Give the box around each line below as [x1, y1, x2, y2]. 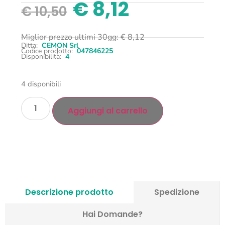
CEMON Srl [42, 41, 79, 51]
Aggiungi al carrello [68, 104, 148, 117]
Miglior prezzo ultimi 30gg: [21, 31, 121, 43]
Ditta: [21, 41, 38, 51]
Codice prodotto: [21, 46, 73, 56]
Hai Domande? [82, 208, 143, 220]
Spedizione [154, 186, 199, 198]
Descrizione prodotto [25, 186, 114, 198]
